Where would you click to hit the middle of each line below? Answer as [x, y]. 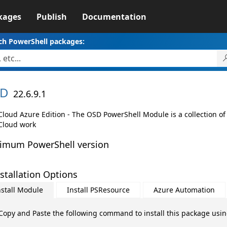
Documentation [114, 17]
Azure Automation [184, 190]
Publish [51, 17]
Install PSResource [98, 190]
